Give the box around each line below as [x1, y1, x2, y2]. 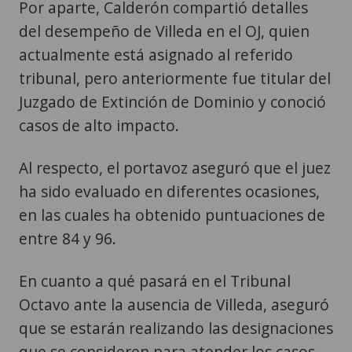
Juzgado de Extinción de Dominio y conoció [19, 90, 326, 112]
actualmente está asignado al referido [19, 43, 293, 65]
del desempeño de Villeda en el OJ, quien [19, 20, 310, 42]
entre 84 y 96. [19, 227, 116, 249]
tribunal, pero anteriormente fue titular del [19, 67, 331, 89]
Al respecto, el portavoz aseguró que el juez [19, 156, 331, 178]
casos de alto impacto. [19, 114, 179, 136]
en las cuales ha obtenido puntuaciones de [19, 203, 325, 225]
